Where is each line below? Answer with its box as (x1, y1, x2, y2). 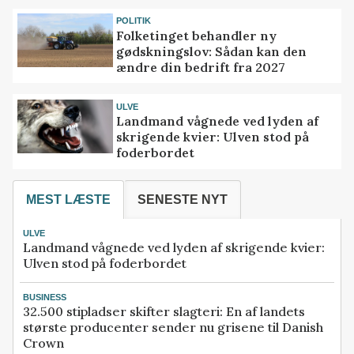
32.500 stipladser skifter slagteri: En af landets (23, 303, 305, 320)
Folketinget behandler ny (116, 27, 277, 43)
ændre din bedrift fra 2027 (116, 58, 286, 75)
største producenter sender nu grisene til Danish (23, 319, 323, 336)
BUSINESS (23, 292, 66, 303)
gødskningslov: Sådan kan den (116, 43, 307, 59)
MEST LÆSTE (26, 193, 111, 207)
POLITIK (116, 16, 152, 26)
